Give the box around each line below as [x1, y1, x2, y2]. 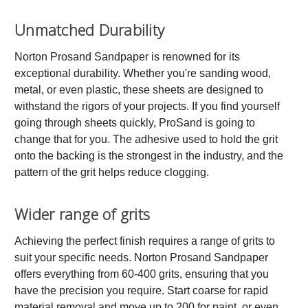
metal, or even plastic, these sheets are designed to [14, 83, 263, 96]
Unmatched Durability [14, 19, 164, 40]
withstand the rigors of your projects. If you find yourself [14, 100, 280, 112]
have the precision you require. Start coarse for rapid [14, 284, 268, 296]
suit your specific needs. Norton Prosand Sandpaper [14, 251, 268, 263]
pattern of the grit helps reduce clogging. [14, 166, 209, 178]
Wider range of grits [14, 203, 150, 224]
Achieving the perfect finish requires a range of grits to [14, 234, 275, 247]
